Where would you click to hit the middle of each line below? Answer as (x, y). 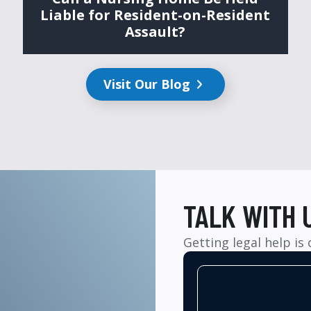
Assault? (155, 32)
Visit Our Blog (146, 84)
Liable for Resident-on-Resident (155, 15)
